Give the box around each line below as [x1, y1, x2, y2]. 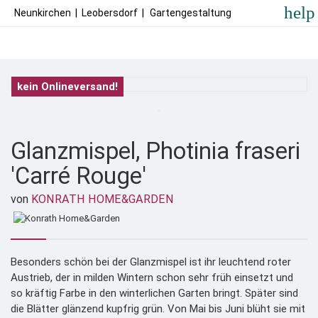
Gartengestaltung [150, 7, 231, 18]
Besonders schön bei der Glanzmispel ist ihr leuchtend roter [11, 256, 291, 268]
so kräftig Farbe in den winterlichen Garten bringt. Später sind [11, 287, 298, 300]
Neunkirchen [14, 7, 71, 18]
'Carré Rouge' [11, 163, 146, 190]
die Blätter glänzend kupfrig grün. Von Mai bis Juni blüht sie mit [11, 302, 305, 315]
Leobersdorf [82, 7, 138, 18]
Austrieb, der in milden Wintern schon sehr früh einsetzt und [11, 271, 293, 284]
